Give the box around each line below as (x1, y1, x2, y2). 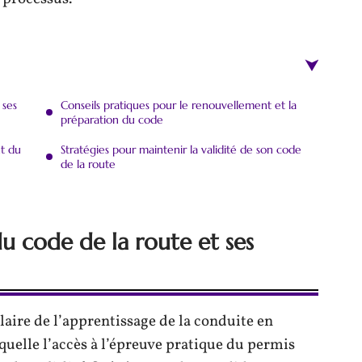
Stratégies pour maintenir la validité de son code (61, 142, 301, 157)
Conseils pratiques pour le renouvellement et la (61, 98, 297, 112)
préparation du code (61, 112, 163, 127)
